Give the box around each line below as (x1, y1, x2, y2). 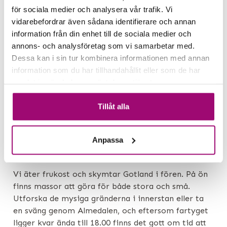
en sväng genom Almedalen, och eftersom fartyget (13, 205, 208, 215)
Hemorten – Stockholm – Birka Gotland (13, 152, 201, 164)
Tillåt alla (98, 102, 129, 111)
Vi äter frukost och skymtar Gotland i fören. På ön (13, 169, 208, 179)
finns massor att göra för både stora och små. (13, 181, 190, 191)
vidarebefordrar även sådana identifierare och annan (12, 17, 196, 25)
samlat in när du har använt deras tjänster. (12, 78, 161, 86)
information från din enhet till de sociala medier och (12, 29, 192, 37)
